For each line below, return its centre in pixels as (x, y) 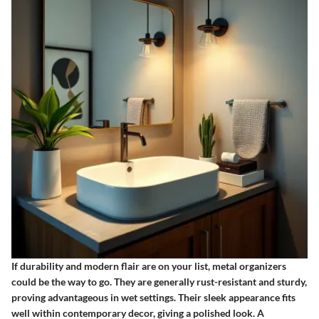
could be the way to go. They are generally (104, 282)
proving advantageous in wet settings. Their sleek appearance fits (153, 298)
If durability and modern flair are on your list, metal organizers (149, 266)
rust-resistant (226, 282)
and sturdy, (282, 282)
